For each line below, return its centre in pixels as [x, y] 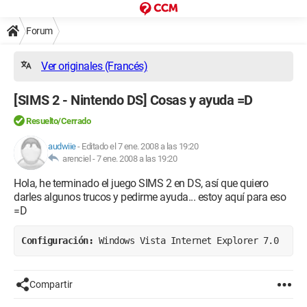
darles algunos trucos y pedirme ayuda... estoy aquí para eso [150, 197]
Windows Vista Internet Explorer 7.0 [188, 240]
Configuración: [60, 240]
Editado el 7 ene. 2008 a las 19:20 [140, 146]
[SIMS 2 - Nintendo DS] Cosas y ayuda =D [133, 100]
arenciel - [78, 159]
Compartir [51, 284]
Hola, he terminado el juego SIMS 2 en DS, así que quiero [141, 183]
